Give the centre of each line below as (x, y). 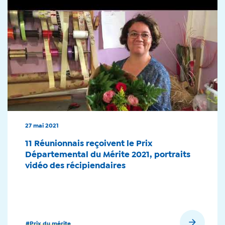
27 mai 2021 (42, 126)
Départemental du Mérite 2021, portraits (108, 155)
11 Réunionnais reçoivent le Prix (89, 144)
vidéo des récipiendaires (75, 166)
